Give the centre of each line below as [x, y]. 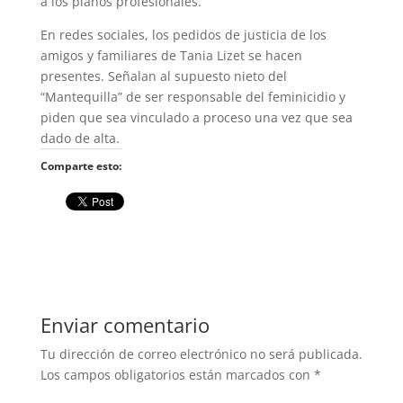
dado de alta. [80, 138]
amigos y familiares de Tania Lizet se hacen [171, 55]
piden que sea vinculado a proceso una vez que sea [196, 117]
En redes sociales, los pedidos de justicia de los [183, 34]
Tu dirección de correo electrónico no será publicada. [201, 354]
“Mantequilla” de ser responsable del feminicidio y [193, 96]
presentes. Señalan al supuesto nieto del [163, 76]
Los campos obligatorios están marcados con [177, 374]
